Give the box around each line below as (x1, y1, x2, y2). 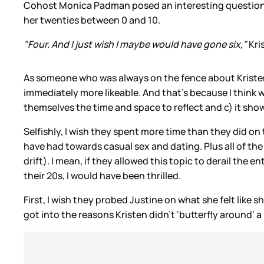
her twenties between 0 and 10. (24, 14, 162, 27)
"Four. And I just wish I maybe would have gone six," (24, 38, 249, 51)
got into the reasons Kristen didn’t (24, 208, 175, 222)
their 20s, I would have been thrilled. (24, 169, 183, 183)
